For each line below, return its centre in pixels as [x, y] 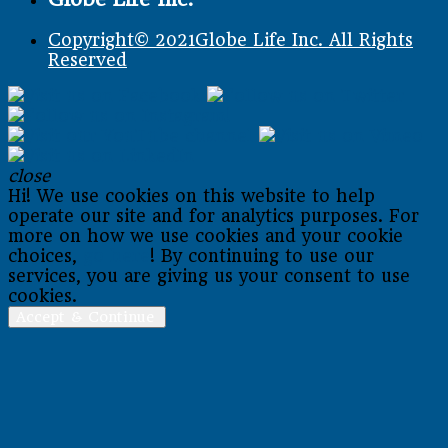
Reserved [87, 59]
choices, [45, 255]
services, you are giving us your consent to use [209, 275]
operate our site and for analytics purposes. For [213, 215]
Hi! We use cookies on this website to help [191, 195]
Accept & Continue [87, 316]
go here [116, 255]
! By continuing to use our [262, 255]
